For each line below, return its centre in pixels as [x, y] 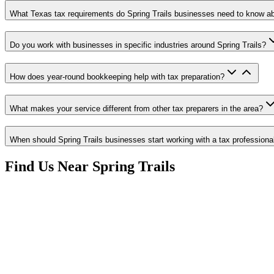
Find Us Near [49, 167]
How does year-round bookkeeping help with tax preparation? [117, 77]
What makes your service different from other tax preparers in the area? [136, 108]
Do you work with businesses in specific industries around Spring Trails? [138, 45]
